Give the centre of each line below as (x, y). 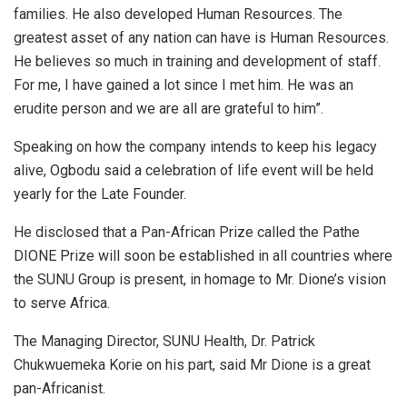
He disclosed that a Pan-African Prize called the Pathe (187, 232)
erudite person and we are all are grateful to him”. (169, 108)
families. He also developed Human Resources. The (178, 14)
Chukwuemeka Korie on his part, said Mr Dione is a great (192, 364)
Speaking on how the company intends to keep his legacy (195, 146)
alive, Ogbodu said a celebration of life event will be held (194, 170)
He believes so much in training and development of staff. (197, 61)
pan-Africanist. (60, 388)
